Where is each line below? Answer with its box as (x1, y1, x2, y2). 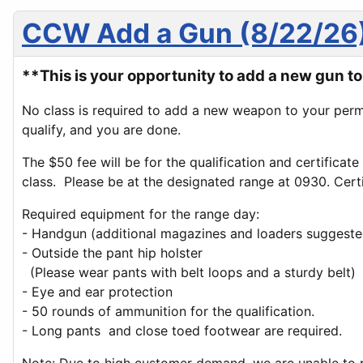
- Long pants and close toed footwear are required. (22, 322, 342, 340)
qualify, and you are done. (22, 122, 181, 139)
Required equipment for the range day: (22, 206, 263, 223)
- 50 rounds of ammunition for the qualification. (22, 303, 318, 320)
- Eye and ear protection (22, 284, 177, 301)
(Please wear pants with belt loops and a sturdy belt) (22, 264, 356, 281)
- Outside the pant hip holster (22, 245, 203, 262)
